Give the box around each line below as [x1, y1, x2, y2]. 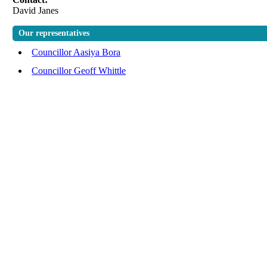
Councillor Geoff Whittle [32, 66, 126, 76]
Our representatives [18, 29, 90, 38]
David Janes [13, 5, 59, 16]
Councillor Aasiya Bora [32, 47, 121, 58]
